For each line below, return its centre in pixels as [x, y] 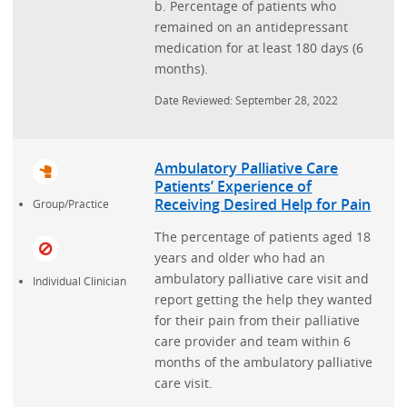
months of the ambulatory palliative [264, 362]
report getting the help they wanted [264, 300]
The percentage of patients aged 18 [263, 237]
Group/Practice [70, 204]
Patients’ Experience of [233, 186]
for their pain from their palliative [258, 321]
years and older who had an [240, 258]
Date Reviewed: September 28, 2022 [247, 100]
